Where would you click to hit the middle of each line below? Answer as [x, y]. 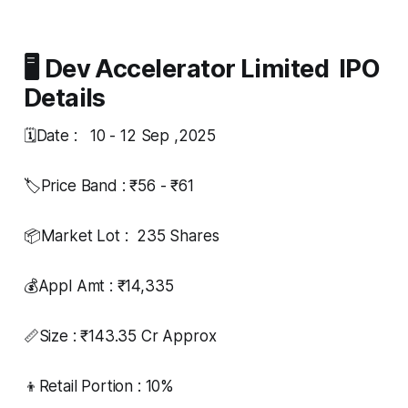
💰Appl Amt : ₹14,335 [98, 286]
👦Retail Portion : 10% [99, 386]
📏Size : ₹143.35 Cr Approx [120, 336]
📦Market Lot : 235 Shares [121, 235]
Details [64, 97]
